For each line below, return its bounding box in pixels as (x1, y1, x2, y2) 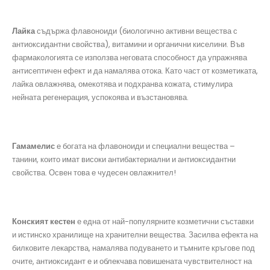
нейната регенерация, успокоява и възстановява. (12, 91, 189, 103)
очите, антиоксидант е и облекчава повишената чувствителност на (12, 256, 252, 268)
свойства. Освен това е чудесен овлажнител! (12, 166, 176, 178)
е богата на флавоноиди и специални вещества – (55, 140, 235, 152)
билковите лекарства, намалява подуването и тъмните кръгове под (12, 242, 255, 254)
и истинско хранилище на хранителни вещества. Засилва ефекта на (12, 229, 258, 241)
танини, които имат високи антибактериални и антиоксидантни (12, 153, 236, 165)
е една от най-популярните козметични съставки (75, 216, 254, 228)
